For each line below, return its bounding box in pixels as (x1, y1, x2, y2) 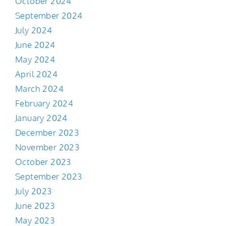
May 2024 (15, 54, 55, 65)
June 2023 (15, 200, 55, 211)
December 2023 (15, 127, 79, 138)
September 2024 (15, 10, 83, 21)
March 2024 (15, 83, 64, 94)
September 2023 (15, 171, 82, 182)
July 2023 (15, 186, 52, 197)
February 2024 (15, 98, 74, 109)
